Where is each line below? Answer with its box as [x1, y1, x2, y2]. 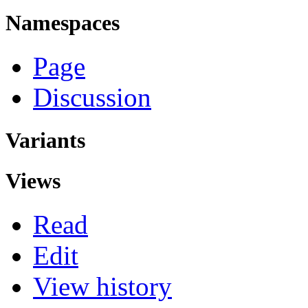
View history [33, 272, 172, 302]
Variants [5, 127, 85, 153]
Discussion [33, 82, 151, 112]
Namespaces [5, 10, 120, 35]
